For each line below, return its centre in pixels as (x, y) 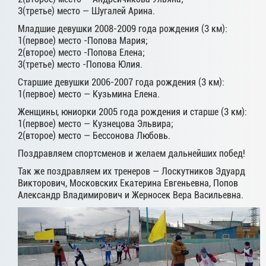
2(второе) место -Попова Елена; (81, 53)
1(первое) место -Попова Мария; (83, 41)
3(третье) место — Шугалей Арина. (86, 11)
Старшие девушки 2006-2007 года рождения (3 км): (121, 83)
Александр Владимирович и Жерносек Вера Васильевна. (131, 195)
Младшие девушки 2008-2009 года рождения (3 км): (123, 29)
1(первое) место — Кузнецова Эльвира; (96, 124)
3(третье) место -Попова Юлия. (80, 65)
